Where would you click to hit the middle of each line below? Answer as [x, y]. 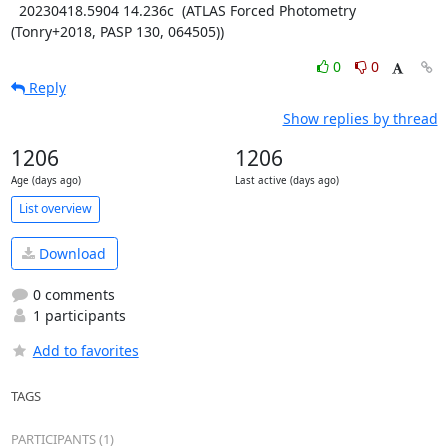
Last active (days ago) [286, 180]
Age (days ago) [45, 180]
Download [70, 253]
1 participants [77, 315]
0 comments [71, 294]
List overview [55, 208]
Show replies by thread [360, 118]
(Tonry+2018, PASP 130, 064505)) [117, 31]
